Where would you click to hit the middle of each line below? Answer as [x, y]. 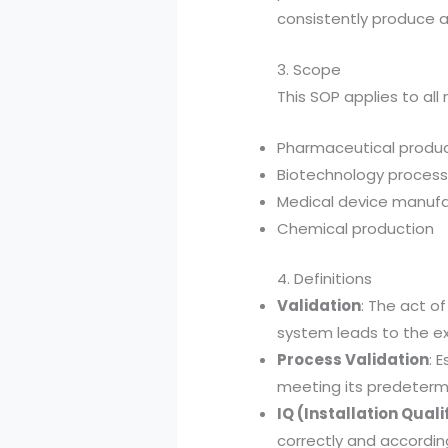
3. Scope [309, 70]
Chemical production [356, 229]
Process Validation [353, 359]
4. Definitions [325, 278]
